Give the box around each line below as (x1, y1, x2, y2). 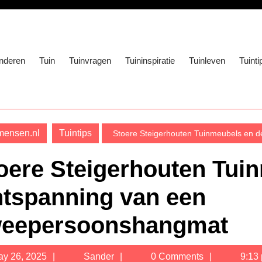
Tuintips (59, 128, 92, 138)
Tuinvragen (69, 55, 111, 65)
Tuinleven (189, 55, 225, 65)
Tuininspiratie (125, 55, 175, 65)
